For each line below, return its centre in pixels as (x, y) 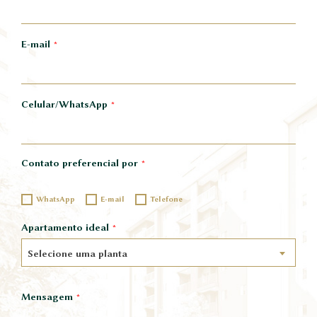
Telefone (166, 200)
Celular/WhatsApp (64, 104)
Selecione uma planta (77, 254)
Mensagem (47, 297)
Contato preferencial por (80, 163)
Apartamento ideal (65, 227)
